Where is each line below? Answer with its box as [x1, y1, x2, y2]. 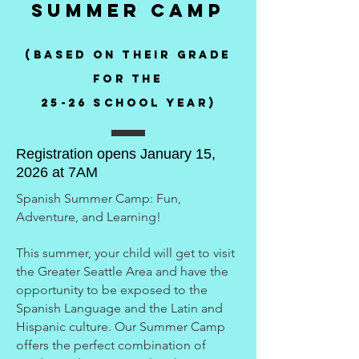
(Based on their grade [25, 48, 232, 62]
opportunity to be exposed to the [16, 282, 208, 297]
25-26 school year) [41, 96, 216, 110]
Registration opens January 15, [16, 146, 216, 162]
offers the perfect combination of [16, 337, 206, 353]
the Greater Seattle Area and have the [16, 264, 228, 279]
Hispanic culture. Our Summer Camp [16, 319, 225, 334]
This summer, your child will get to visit [16, 245, 235, 260]
